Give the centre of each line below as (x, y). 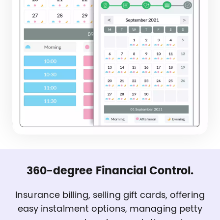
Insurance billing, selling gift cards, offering (110, 195)
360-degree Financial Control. (110, 171)
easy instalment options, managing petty (110, 209)
